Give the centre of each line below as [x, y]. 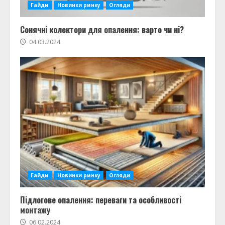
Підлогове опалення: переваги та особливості [101, 200]
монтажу [35, 210]
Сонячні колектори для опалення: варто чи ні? [102, 30]
